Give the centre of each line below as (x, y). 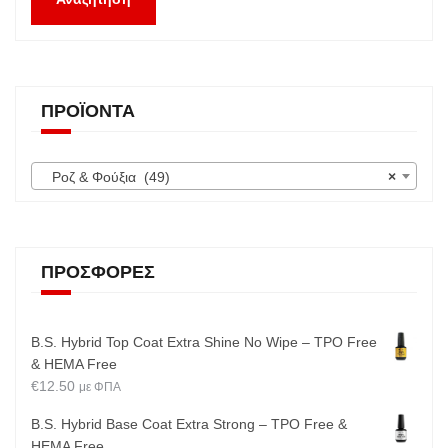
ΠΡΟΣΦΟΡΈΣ (98, 272)
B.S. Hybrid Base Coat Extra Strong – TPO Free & (189, 424)
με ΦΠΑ (100, 387)
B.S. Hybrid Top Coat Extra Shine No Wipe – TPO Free (204, 342)
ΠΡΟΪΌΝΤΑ (88, 111)
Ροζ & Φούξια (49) (105, 177)
